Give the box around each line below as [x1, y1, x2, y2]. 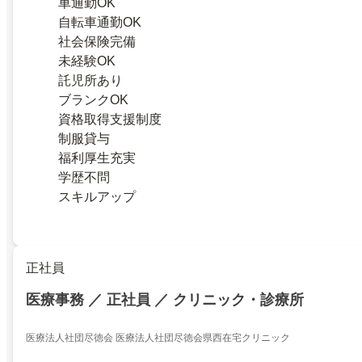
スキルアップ [58, 190, 136, 204]
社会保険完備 [58, 35, 136, 49]
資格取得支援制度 [58, 112, 162, 127]
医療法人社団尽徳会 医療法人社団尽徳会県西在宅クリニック [26, 332, 290, 343]
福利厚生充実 [58, 151, 136, 166]
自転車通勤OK [58, 15, 141, 30]
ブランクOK [58, 93, 128, 107]
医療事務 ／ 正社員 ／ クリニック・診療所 [26, 292, 304, 309]
